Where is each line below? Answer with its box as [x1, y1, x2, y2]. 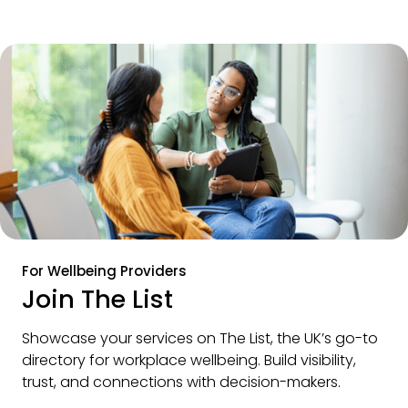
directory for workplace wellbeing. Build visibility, [22, 349, 356, 371]
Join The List [22, 281, 173, 316]
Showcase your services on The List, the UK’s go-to [22, 327, 378, 349]
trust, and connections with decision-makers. [22, 371, 341, 393]
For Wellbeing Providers [22, 260, 187, 280]
